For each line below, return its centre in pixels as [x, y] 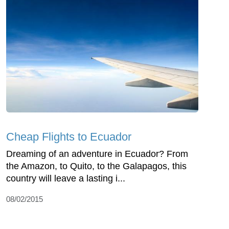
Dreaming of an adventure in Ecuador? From [97, 154]
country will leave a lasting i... [66, 179]
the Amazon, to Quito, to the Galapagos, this [96, 166]
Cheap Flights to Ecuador [69, 137]
